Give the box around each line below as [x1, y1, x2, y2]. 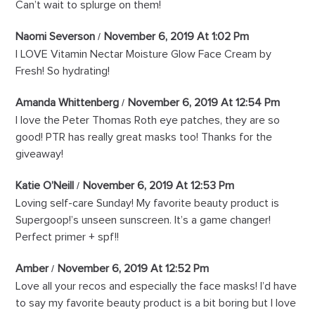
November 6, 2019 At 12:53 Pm [83, 180, 235, 192]
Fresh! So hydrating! [15, 65, 110, 77]
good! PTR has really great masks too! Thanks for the [15, 131, 273, 143]
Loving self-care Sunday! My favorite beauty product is [15, 198, 280, 210]
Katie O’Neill [15, 180, 75, 192]
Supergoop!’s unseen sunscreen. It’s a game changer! [15, 214, 271, 226]
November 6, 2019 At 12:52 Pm [58, 263, 210, 275]
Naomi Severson [15, 31, 96, 43]
